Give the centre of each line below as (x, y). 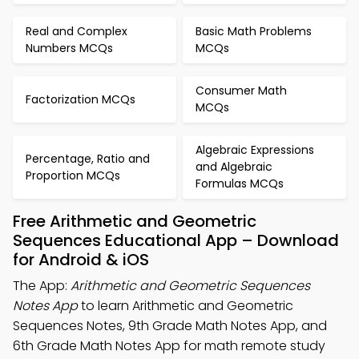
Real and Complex (77, 31)
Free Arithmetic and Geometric (135, 221)
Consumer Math (241, 91)
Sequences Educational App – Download (176, 240)
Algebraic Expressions (255, 150)
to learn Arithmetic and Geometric (186, 306)
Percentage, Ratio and (88, 158)
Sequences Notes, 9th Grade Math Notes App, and (170, 326)
